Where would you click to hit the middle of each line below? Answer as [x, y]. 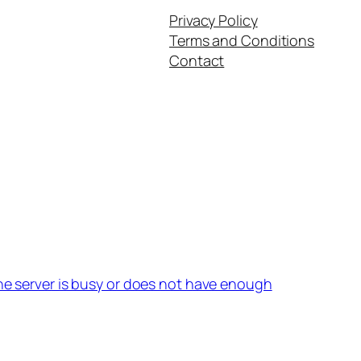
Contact [197, 60]
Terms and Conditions [242, 40]
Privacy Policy [214, 20]
